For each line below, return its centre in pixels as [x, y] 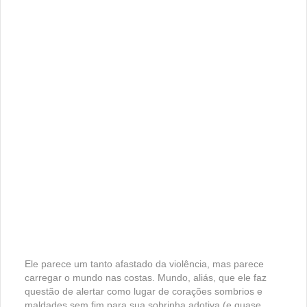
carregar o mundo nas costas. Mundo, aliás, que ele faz [146, 277]
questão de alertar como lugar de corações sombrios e [144, 291]
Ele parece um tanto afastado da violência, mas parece [144, 263]
